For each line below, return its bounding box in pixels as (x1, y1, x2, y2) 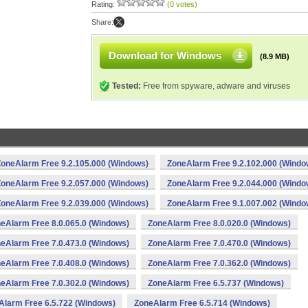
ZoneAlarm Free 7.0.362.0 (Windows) (148, 258, 291, 268)
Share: (91, 18, 113, 26)
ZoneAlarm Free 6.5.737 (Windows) (148, 278, 284, 288)
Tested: (112, 81, 141, 91)
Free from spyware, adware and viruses (141, 81, 290, 91)
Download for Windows (109, 49, 221, 61)
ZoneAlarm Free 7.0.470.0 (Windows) (148, 239, 291, 248)
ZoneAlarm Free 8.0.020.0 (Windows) (148, 219, 291, 228)
